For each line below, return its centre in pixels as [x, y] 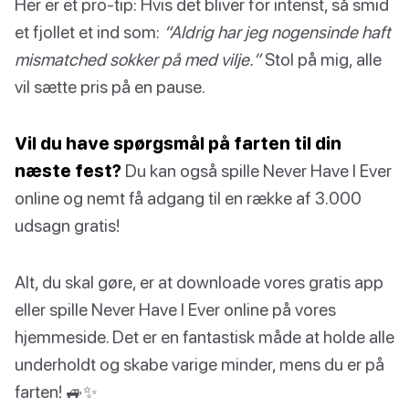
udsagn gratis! [67, 225]
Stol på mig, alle [321, 59]
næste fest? [68, 171]
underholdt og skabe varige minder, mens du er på [199, 364]
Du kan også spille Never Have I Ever [257, 171]
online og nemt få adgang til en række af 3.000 [188, 198]
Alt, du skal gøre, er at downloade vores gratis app [199, 282]
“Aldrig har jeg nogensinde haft [277, 32]
